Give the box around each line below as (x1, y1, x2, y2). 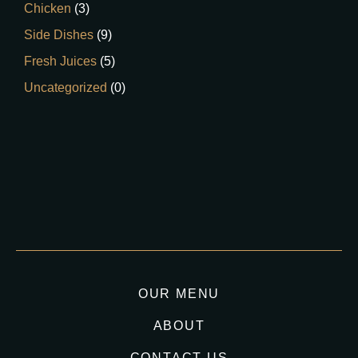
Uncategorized (24, 80, 107, 94)
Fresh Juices (24, 54, 97, 68)
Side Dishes (24, 27, 93, 42)
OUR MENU (137, 286, 221, 300)
